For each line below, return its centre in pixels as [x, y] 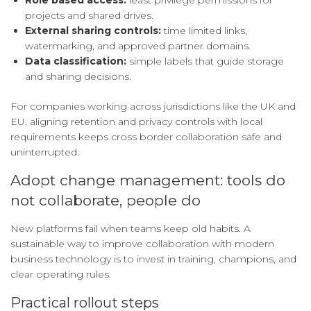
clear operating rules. [61, 275]
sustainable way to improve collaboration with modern [142, 244]
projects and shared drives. [89, 16]
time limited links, [204, 31]
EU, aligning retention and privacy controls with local [136, 122]
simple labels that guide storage [205, 61]
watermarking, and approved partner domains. [138, 46]
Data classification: [76, 61]
